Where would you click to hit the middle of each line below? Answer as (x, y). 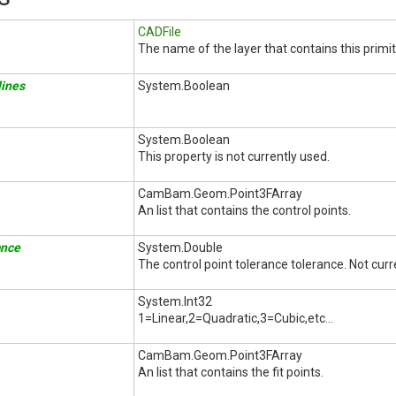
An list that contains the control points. (244, 210)
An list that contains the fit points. (231, 372)
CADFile (160, 32)
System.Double (180, 247)
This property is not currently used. (234, 156)
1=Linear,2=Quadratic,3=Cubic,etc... (236, 318)
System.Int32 (175, 301)
